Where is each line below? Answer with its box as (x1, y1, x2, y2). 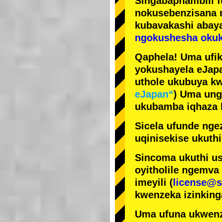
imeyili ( (135, 177, 173, 188)
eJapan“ (135, 89, 173, 100)
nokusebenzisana (135, 7, 220, 19)
